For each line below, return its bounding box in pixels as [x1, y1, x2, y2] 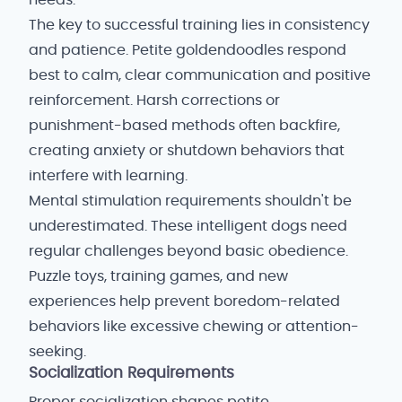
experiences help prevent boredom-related [29, 294, 340, 309]
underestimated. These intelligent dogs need [29, 219, 347, 233]
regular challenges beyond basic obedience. [29, 244, 348, 258]
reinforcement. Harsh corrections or [29, 93, 280, 108]
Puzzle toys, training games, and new [29, 269, 288, 284]
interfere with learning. [29, 169, 188, 183]
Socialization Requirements [29, 366, 234, 380]
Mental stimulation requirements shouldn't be [29, 194, 352, 208]
